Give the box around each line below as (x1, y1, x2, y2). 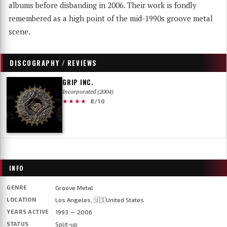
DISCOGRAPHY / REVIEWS (10, 57, 97, 68)
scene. (9, 26, 30, 36)
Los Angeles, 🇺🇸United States (55, 196, 144, 203)
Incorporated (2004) (62, 87, 113, 95)
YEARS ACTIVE (7, 208, 49, 215)
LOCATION (7, 196, 36, 203)
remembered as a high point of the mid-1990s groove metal (9, 13, 213, 23)
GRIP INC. (62, 77, 94, 87)
